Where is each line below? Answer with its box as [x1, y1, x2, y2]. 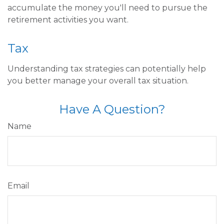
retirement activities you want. [7, 15, 128, 24]
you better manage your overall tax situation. [7, 76, 188, 85]
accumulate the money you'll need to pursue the [7, 3, 207, 12]
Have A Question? [58, 102, 165, 116]
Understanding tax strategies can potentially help [7, 64, 206, 73]
